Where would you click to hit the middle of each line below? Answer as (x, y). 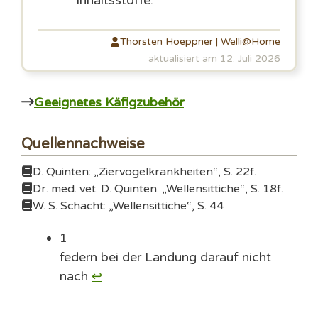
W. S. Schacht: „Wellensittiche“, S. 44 (128, 205)
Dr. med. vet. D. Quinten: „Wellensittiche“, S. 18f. (158, 188)
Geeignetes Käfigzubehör (109, 102)
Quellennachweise (83, 144)
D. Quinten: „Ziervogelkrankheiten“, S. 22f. (144, 171)
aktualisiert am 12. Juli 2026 (214, 58)
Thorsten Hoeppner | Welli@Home (200, 42)
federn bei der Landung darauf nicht (165, 257)
